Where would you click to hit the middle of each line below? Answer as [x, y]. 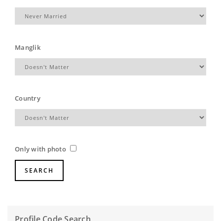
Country [28, 98]
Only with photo [41, 149]
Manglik [28, 48]
